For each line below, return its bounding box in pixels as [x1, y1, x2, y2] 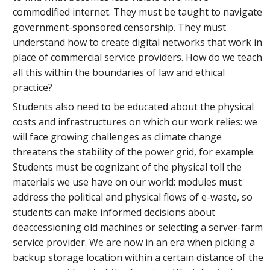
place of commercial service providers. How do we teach [13, 51, 263, 64]
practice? [13, 81, 53, 95]
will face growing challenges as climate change [13, 130, 222, 143]
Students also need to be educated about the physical [13, 99, 254, 113]
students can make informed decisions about [13, 205, 216, 219]
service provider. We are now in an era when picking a [13, 235, 256, 249]
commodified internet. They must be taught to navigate [13, 5, 263, 19]
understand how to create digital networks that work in [13, 36, 263, 49]
